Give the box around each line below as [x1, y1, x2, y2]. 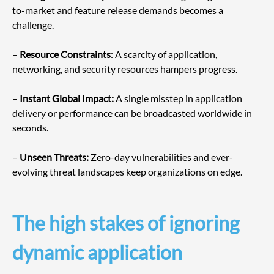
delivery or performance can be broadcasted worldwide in [12, 107, 254, 119]
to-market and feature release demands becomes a [12, 4, 225, 17]
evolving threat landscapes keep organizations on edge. [12, 166, 242, 178]
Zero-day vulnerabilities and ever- [89, 151, 233, 163]
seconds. [12, 122, 48, 134]
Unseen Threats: [20, 151, 89, 163]
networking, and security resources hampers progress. [12, 63, 237, 75]
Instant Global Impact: [20, 92, 114, 105]
